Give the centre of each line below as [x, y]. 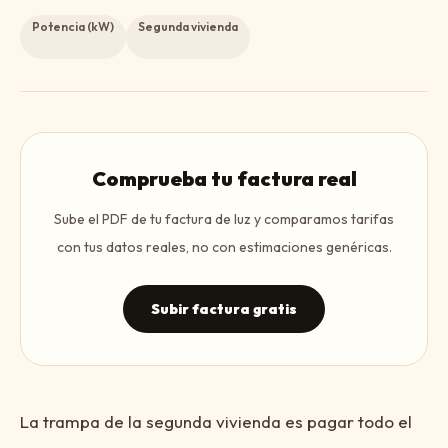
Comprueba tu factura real [224, 178]
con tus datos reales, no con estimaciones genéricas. [224, 247]
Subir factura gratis [224, 309]
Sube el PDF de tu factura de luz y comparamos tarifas [224, 219]
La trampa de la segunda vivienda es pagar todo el [216, 421]
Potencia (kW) [73, 26]
